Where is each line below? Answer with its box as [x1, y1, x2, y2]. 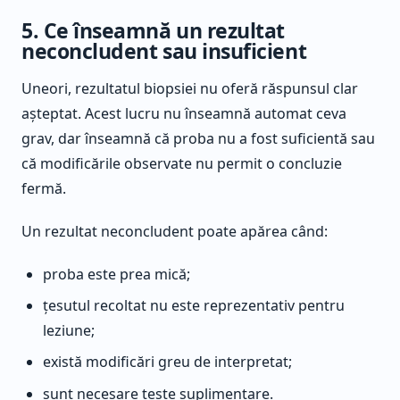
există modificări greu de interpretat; [43, 352, 292, 372]
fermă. [21, 179, 66, 199]
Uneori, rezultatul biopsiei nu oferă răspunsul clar [21, 79, 358, 99]
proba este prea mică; [43, 264, 190, 285]
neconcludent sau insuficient [21, 37, 307, 66]
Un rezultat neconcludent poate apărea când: [21, 221, 328, 242]
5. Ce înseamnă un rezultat [21, 16, 286, 46]
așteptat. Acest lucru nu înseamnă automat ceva [21, 104, 346, 124]
